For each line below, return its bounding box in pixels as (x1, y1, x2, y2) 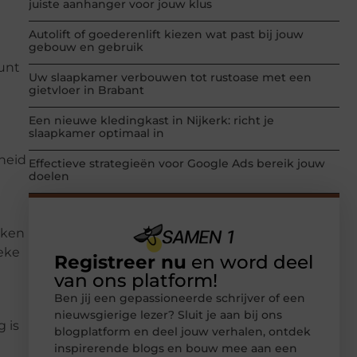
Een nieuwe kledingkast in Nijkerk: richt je (29, 113, 274, 128)
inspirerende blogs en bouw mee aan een (54, 340, 297, 355)
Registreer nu (54, 250, 186, 273)
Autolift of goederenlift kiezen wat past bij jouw (29, 27, 304, 42)
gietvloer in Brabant (29, 83, 144, 98)
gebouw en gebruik (29, 40, 143, 55)
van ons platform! (54, 269, 218, 292)
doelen (29, 169, 69, 184)
